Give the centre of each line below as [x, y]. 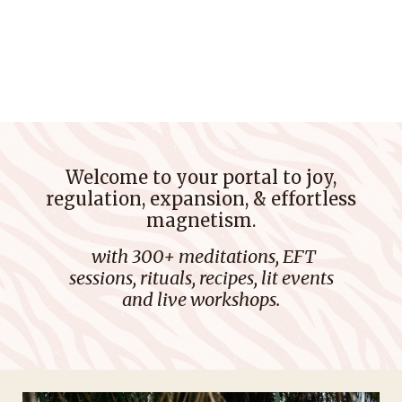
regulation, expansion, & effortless [201, 199]
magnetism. [201, 220]
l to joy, [304, 177]
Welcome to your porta [169, 177]
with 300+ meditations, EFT [203, 256]
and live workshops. [201, 299]
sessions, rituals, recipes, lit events [201, 278]
